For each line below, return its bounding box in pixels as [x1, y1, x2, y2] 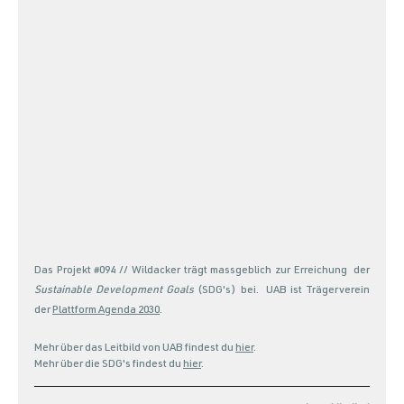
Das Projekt [34, 265, 95, 277]
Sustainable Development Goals [34, 285, 195, 297]
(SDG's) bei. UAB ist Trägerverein [194, 285, 370, 297]
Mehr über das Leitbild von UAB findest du [34, 343, 235, 354]
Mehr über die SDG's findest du [34, 359, 183, 371]
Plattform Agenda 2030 [52, 305, 160, 317]
